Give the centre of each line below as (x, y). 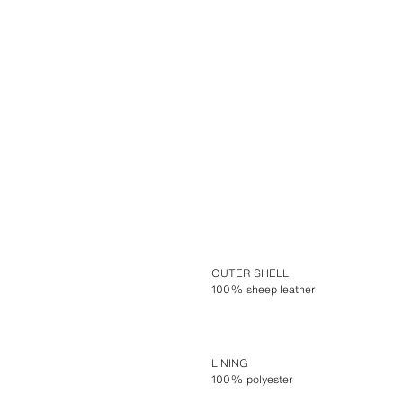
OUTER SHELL (251, 273)
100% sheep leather (264, 289)
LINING (230, 363)
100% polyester (252, 379)
